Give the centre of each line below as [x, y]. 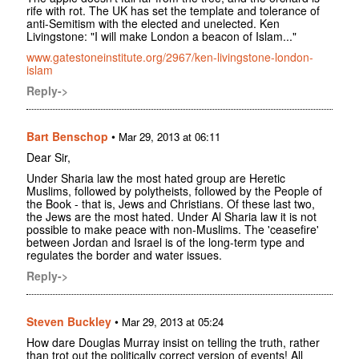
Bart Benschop [67, 136]
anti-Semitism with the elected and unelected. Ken [153, 23]
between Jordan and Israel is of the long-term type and [165, 242]
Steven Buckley [69, 321]
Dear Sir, [48, 157]
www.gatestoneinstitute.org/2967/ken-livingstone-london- [170, 56]
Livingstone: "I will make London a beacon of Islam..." [161, 36]
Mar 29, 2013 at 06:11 [169, 136]
